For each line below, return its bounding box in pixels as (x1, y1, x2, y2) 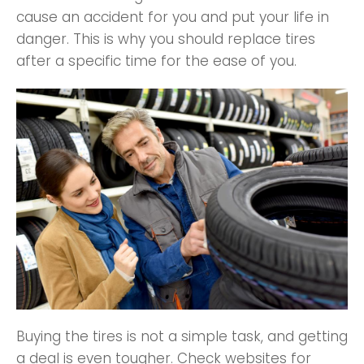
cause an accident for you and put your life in (16, 6, 329, 27)
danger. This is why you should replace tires (16, 28, 315, 49)
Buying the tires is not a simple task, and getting (16, 326, 348, 346)
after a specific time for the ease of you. (16, 50, 297, 71)
